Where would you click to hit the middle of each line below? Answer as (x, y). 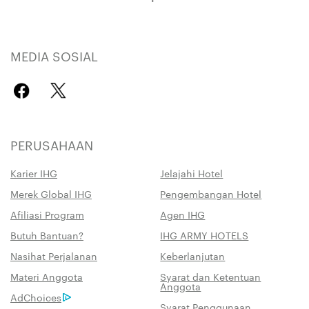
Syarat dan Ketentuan (211, 276)
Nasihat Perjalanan (54, 256)
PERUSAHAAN (52, 144)
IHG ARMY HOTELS (205, 235)
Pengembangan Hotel (211, 193)
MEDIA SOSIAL (54, 55)
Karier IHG (34, 173)
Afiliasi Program (47, 214)
